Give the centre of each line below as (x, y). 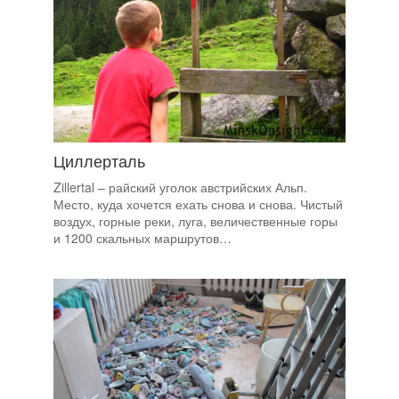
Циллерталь (99, 161)
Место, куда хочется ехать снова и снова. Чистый (198, 204)
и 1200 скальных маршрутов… (142, 238)
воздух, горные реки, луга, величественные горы (195, 221)
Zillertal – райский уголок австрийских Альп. (180, 187)
